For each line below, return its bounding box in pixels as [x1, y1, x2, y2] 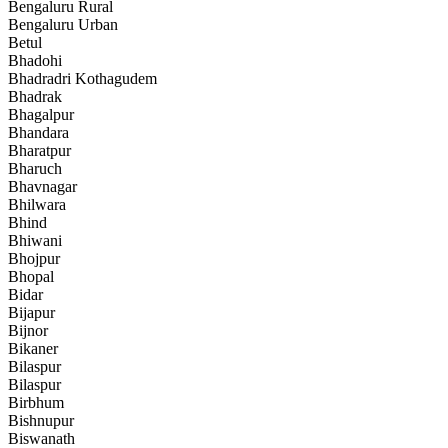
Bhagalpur [8, 106, 74, 123]
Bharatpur [8, 142, 71, 159]
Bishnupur [8, 412, 74, 429]
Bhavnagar [8, 178, 77, 195]
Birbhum [8, 394, 64, 411]
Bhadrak [8, 88, 62, 105]
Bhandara [8, 124, 69, 141]
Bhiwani [8, 232, 62, 249]
